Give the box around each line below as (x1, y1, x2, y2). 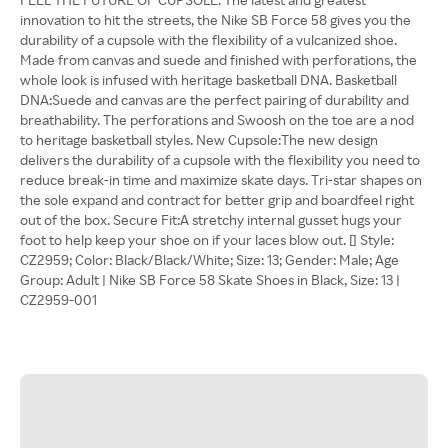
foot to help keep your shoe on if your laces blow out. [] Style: (20, 231, 394, 248)
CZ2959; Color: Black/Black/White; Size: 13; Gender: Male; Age (20, 251, 399, 268)
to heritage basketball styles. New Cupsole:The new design (20, 131, 378, 148)
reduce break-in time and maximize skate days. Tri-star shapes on (20, 171, 422, 188)
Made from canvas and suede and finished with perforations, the (20, 51, 417, 68)
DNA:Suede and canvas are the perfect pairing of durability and (20, 91, 409, 108)
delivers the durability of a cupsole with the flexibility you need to (20, 151, 420, 168)
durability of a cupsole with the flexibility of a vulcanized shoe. (20, 31, 397, 48)
